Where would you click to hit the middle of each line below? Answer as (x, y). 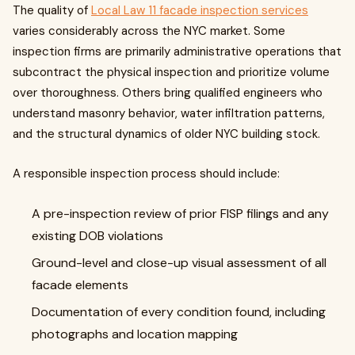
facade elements (80, 284)
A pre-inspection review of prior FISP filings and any (180, 213)
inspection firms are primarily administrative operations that (177, 51)
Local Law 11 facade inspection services (200, 10)
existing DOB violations (97, 235)
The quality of (52, 10)
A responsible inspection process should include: (146, 173)
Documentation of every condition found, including (179, 311)
